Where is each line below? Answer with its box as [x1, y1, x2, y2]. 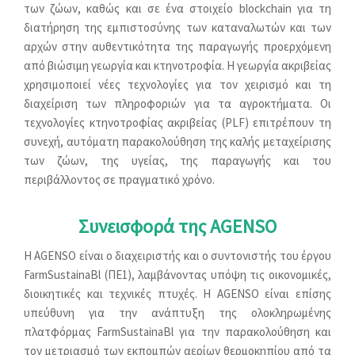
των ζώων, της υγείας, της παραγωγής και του [24, 153, 331, 169]
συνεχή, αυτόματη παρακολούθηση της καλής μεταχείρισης [24, 134, 331, 150]
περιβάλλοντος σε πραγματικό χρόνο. [24, 172, 215, 188]
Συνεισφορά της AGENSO [78, 214, 277, 239]
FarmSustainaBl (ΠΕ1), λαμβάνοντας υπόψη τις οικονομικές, [24, 267, 331, 283]
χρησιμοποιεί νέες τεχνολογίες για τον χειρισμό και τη [24, 77, 331, 93]
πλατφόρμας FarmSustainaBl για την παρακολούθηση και [24, 324, 331, 340]
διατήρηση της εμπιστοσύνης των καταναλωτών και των [24, 20, 331, 36]
